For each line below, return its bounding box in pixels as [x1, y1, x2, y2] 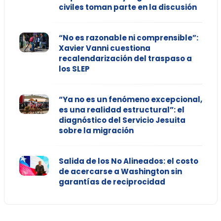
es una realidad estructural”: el [58, 105, 184, 115]
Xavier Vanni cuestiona [58, 43, 150, 54]
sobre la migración [58, 125, 134, 136]
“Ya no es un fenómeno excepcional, [58, 94, 202, 105]
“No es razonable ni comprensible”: [58, 33, 198, 43]
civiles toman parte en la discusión [58, 2, 197, 13]
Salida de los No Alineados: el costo [58, 156, 198, 167]
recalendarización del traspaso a [58, 53, 192, 64]
